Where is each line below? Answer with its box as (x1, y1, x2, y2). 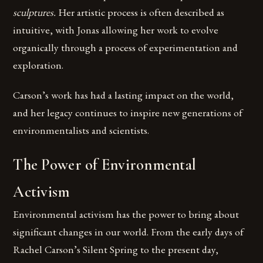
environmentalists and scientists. (13, 123, 150, 137)
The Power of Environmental (13, 156, 197, 175)
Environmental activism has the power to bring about (13, 207, 240, 221)
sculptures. (13, 5, 59, 19)
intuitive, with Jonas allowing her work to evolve (13, 22, 219, 36)
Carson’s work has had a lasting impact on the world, (13, 88, 234, 102)
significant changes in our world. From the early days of (13, 225, 244, 239)
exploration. (13, 58, 64, 72)
